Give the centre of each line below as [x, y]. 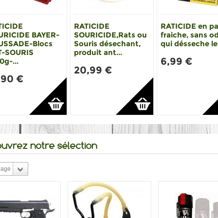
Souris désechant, [108, 44]
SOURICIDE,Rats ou [111, 35]
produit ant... [98, 53]
